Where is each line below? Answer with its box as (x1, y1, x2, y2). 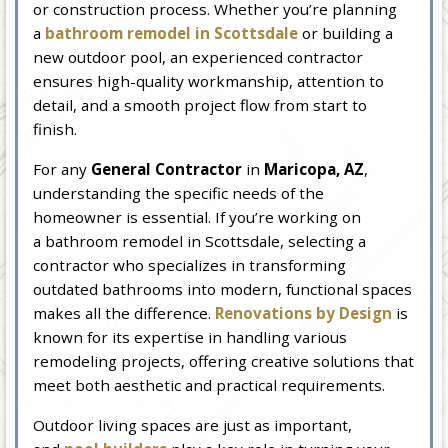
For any (33, 159, 92, 180)
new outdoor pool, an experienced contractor (33, 47, 364, 68)
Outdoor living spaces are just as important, (33, 415, 353, 436)
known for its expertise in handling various (33, 327, 348, 348)
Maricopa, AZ (264, 159, 365, 180)
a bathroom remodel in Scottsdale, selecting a (33, 231, 367, 252)
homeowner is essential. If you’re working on (33, 207, 362, 228)
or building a (298, 23, 394, 44)
